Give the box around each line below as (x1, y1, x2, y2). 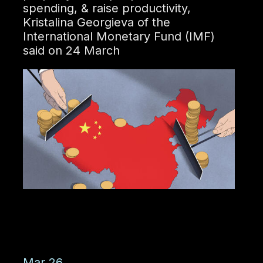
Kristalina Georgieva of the (22, 15, 170, 30)
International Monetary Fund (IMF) (22, 29, 215, 44)
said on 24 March (22, 43, 120, 58)
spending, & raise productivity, (22, 1, 191, 16)
